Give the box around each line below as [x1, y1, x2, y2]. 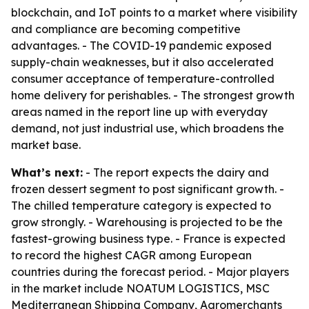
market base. [11, 138, 81, 152]
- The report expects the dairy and [83, 166, 269, 179]
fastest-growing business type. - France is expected [11, 232, 286, 246]
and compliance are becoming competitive [11, 22, 241, 36]
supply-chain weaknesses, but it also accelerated [11, 55, 274, 69]
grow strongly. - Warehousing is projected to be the [11, 215, 283, 229]
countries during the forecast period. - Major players [11, 265, 289, 279]
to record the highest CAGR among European [11, 248, 252, 262]
